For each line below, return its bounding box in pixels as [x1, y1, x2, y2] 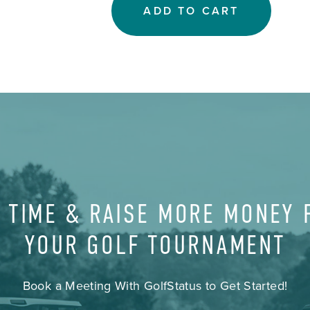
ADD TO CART [143, 2, 239, 19]
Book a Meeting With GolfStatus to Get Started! [22, 276, 288, 294]
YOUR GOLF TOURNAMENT [24, 230, 286, 260]
